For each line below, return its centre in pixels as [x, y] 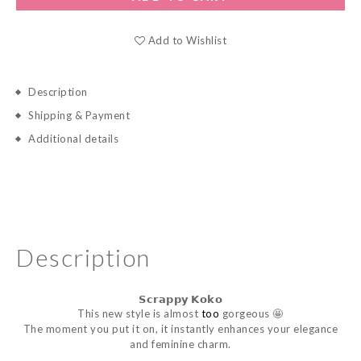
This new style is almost [139, 313]
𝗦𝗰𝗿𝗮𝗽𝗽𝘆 [164, 299]
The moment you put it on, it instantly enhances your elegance [180, 329]
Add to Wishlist [187, 40]
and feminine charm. [180, 344]
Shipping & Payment [79, 115]
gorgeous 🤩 [251, 313]
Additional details [73, 139]
